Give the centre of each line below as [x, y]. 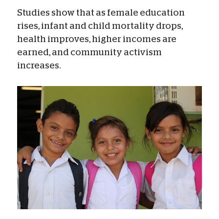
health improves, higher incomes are [97, 39]
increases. [39, 66]
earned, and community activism [89, 53]
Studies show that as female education [101, 13]
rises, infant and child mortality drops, [100, 26]
